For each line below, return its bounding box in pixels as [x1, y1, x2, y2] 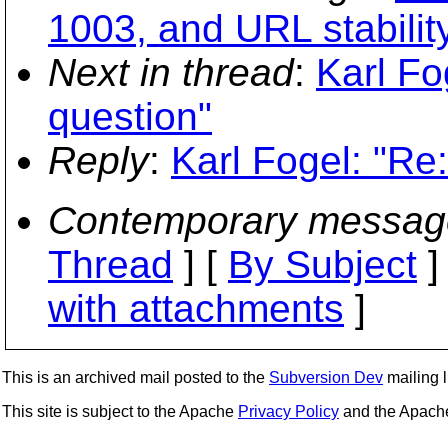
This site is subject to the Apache [2, 403, 238, 420]
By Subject [228, 243, 417, 286]
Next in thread [48, 51, 294, 94]
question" [48, 95, 212, 138]
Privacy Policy [238, 403, 339, 420]
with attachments [48, 287, 344, 330]
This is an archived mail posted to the [2, 369, 269, 386]
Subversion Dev [269, 369, 383, 386]
